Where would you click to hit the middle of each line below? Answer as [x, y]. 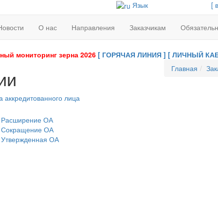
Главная [184, 68]
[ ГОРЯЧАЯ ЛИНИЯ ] [132, 54]
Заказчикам [148, 27]
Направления [93, 27]
